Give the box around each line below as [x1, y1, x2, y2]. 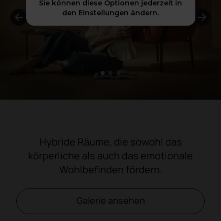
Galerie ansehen [76, 194, 145, 207]
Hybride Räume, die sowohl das [39, 135, 182, 148]
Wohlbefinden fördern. [59, 162, 162, 176]
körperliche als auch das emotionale [28, 148, 193, 162]
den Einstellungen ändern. [62, 8, 159, 17]
